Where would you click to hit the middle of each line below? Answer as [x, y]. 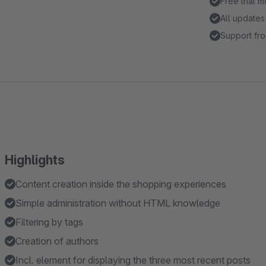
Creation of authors [57, 241]
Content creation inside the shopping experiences [121, 184]
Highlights [35, 160]
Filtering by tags [49, 222]
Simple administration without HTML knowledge [118, 203]
